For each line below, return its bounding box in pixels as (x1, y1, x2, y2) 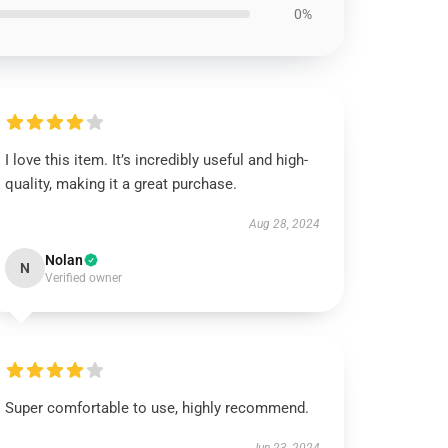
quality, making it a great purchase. (5, 175, 238, 193)
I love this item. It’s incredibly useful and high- (5, 151, 309, 169)
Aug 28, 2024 (248, 217, 320, 231)
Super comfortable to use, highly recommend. (5, 399, 310, 417)
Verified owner (45, 271, 123, 285)
